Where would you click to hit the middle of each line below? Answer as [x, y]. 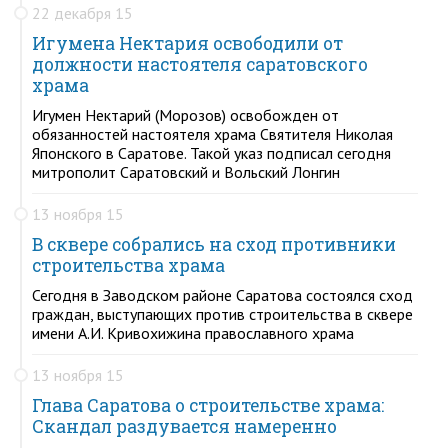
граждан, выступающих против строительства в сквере [222, 313]
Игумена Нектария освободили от [187, 43]
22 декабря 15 [82, 12]
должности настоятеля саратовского [200, 64]
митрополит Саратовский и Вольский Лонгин [186, 171]
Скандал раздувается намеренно [184, 426]
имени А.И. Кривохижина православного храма [193, 332]
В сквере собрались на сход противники [214, 244]
